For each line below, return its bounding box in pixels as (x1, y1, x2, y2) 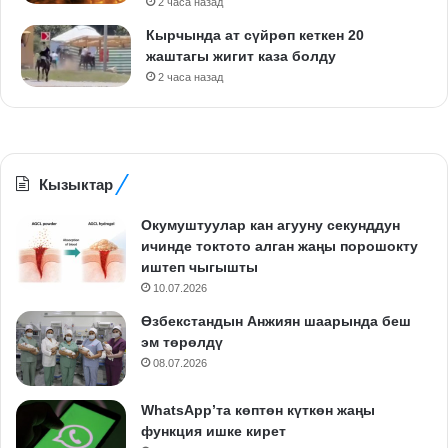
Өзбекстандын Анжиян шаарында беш (141, 312, 411, 329)
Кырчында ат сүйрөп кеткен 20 (146, 27, 364, 44)
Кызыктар (39, 175, 113, 193)
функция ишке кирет (141, 422, 286, 439)
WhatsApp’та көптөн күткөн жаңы (141, 401, 375, 418)
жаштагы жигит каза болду (146, 48, 336, 65)
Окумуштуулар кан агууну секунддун (141, 216, 400, 233)
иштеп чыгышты (141, 258, 258, 275)
